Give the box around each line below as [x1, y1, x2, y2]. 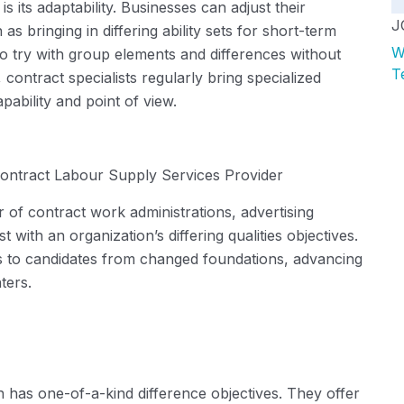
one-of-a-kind [38, 383, 133, 402]
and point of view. [51, 91, 177, 110]
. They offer [279, 383, 360, 402]
